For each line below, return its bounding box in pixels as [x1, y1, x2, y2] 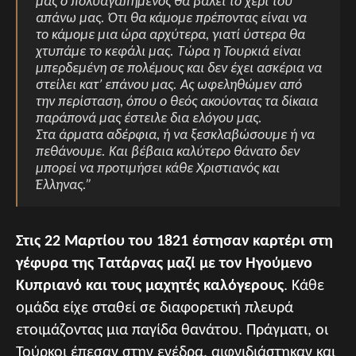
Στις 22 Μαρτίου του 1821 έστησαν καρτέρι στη [16, 234, 333, 250]
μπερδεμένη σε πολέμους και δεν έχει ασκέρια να [36, 61, 322, 76]
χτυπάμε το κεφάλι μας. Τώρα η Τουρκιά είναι [36, 44, 301, 60]
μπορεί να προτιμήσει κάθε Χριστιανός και [36, 161, 280, 176]
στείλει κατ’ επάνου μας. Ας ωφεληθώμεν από [36, 78, 302, 93]
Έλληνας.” [36, 178, 92, 193]
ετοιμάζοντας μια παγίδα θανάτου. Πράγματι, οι [16, 323, 328, 339]
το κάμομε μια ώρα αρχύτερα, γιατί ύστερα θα [36, 28, 305, 43]
